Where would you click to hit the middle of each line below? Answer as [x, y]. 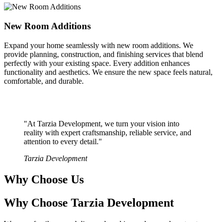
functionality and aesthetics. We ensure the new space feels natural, [108, 72]
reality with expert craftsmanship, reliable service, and [108, 132]
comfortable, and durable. [44, 81]
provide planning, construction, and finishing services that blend [104, 54]
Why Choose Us [44, 179]
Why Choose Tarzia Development [89, 202]
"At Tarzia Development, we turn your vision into [102, 123]
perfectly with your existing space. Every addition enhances [97, 63]
